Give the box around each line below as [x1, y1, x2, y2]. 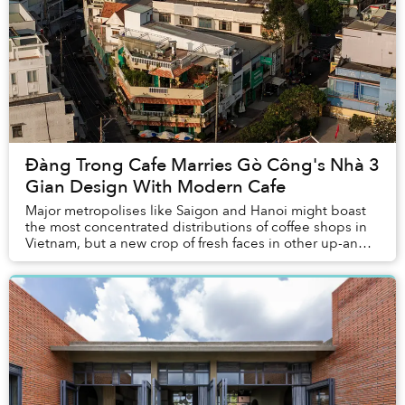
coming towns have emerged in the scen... [25, 250, 292, 269]
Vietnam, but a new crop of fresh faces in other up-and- [25, 234, 372, 253]
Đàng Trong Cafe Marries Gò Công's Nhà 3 [25, 153, 380, 178]
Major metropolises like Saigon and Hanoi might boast [25, 202, 366, 221]
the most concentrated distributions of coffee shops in [25, 218, 367, 237]
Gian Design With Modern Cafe [25, 174, 286, 200]
